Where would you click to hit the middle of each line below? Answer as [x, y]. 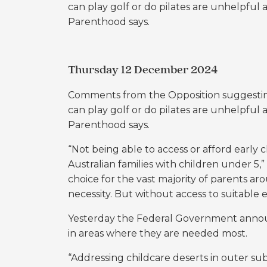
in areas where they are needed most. [159, 233]
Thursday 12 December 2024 [143, 70]
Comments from [107, 95]
